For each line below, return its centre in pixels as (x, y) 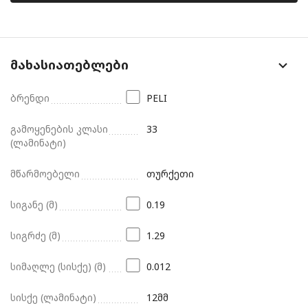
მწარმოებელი (45, 173)
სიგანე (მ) (34, 204)
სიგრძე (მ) (35, 235)
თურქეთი (170, 173)
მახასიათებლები (69, 64)
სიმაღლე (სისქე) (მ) (58, 266)
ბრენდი (30, 98)
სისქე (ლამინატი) (53, 297)
